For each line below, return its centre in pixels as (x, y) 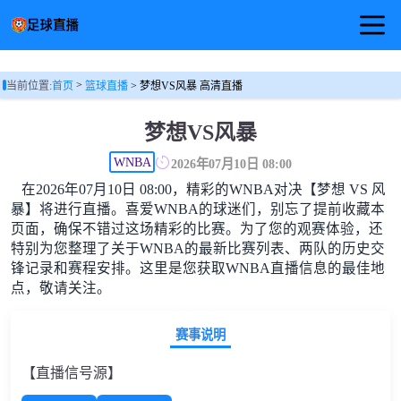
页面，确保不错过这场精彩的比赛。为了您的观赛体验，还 (196, 229)
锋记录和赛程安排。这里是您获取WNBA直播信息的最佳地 (197, 269)
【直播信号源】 (71, 373)
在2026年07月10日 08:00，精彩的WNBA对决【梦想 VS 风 (203, 190)
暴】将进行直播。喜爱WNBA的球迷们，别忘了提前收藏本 (197, 209)
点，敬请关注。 (60, 288)
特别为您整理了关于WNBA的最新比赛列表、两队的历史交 (197, 249)
